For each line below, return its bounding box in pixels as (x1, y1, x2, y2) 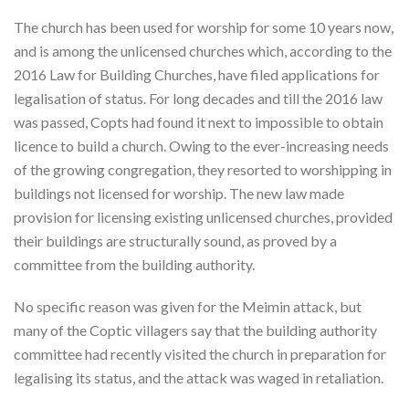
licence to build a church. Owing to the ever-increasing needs (14, 136, 389, 154)
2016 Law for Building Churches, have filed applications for (14, 65, 380, 83)
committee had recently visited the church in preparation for (14, 344, 386, 362)
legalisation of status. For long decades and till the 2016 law (14, 89, 383, 107)
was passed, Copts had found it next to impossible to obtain (14, 112, 383, 131)
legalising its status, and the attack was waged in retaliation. (14, 368, 383, 386)
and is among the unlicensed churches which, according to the (14, 41, 392, 59)
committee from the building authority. (14, 255, 255, 273)
